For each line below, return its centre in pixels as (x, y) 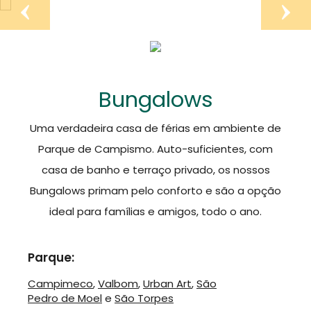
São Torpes (144, 298)
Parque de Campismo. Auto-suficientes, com (155, 149)
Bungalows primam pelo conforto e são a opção (155, 191)
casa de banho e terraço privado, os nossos (155, 170)
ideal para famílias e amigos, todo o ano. (155, 211)
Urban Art (167, 284)
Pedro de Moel (65, 298)
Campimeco (60, 284)
